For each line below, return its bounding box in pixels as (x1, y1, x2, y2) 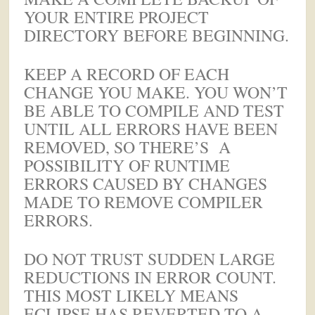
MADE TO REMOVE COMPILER (24, 190, 264, 213)
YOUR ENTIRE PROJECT (24, 6, 210, 29)
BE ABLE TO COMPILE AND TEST (24, 98, 285, 122)
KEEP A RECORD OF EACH (24, 62, 230, 85)
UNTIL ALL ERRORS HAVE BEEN (24, 117, 278, 140)
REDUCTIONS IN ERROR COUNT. (24, 265, 277, 288)
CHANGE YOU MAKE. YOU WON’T (24, 80, 288, 103)
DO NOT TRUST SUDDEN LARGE (24, 247, 276, 270)
